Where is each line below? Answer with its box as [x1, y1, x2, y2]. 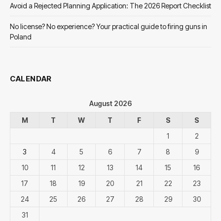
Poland [10, 32, 32, 41]
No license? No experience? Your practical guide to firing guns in [10, 22, 207, 31]
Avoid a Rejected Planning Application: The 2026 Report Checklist [10, 1, 211, 10]
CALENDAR [10, 74, 52, 83]
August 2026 [89, 99, 132, 108]
